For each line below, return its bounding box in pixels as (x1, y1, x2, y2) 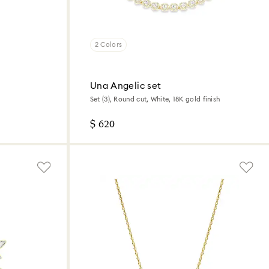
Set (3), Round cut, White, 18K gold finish (89, 96, 220, 103)
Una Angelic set (89, 82, 162, 91)
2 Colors (94, 41, 122, 48)
